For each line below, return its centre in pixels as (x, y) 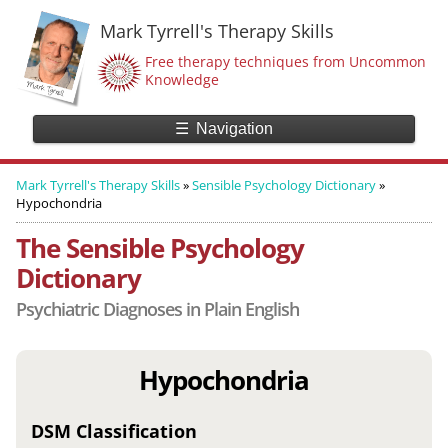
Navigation (235, 129)
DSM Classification (113, 431)
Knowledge (182, 79)
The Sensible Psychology (159, 248)
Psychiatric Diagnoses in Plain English (157, 309)
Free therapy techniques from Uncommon (285, 61)
